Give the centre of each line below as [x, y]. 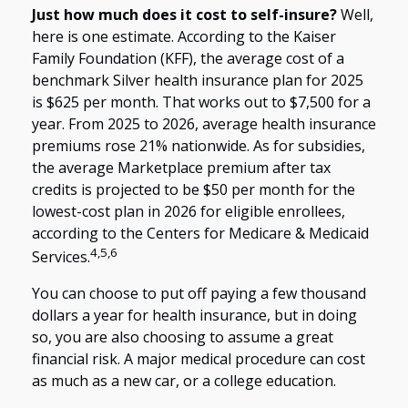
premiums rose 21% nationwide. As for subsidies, [199, 146]
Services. [61, 257]
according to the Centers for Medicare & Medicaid [200, 234]
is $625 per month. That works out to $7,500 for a [201, 102]
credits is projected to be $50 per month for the [194, 190]
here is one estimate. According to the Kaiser [184, 37]
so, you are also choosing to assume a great [183, 337]
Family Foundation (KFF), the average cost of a [188, 59]
